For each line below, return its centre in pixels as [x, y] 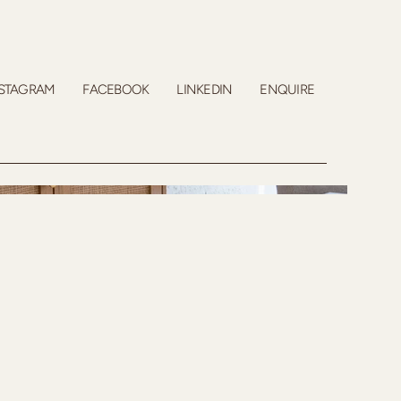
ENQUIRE [287, 90]
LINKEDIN [205, 90]
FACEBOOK [116, 90]
